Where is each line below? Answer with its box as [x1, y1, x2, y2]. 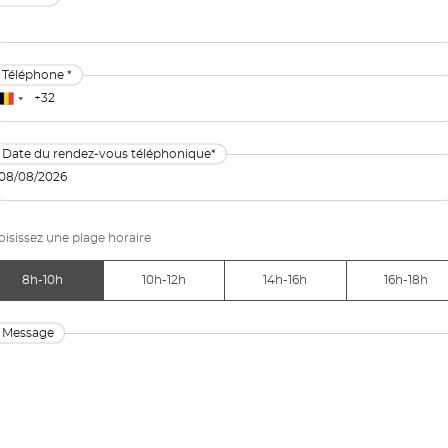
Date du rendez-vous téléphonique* [2, 147, 216, 160]
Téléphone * [2, 68, 72, 81]
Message [2, 326, 54, 339]
